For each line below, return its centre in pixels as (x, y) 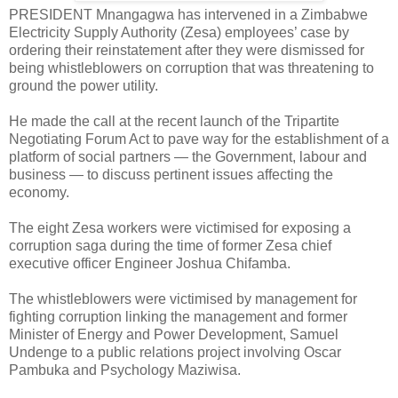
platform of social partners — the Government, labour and (188, 156)
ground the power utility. (84, 85)
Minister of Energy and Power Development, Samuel (174, 334)
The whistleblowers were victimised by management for (183, 298)
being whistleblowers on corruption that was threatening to (191, 68)
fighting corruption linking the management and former (178, 316)
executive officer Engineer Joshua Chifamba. (150, 263)
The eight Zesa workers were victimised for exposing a (180, 227)
